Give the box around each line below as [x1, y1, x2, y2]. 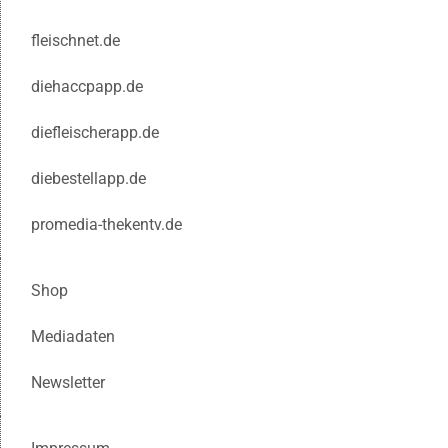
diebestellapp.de [31, 168, 146, 188]
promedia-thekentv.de [31, 214, 182, 234]
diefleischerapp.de [31, 122, 159, 142]
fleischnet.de [31, 30, 120, 50]
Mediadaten [31, 326, 115, 346]
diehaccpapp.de [31, 76, 143, 96]
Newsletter [31, 372, 105, 392]
